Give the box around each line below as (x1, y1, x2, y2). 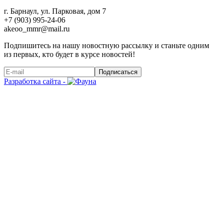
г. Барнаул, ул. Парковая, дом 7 (4, 7, 106, 16)
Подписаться (99, 68, 137, 76)
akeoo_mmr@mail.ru (4, 25, 70, 33)
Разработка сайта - (4, 77, 67, 86)
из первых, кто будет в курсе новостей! (4, 50, 135, 59)
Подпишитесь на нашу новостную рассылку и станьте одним (4, 41, 209, 50)
